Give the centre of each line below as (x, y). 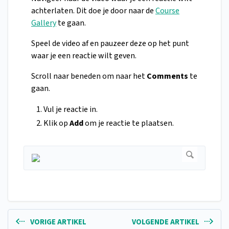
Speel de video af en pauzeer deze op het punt (110, 44)
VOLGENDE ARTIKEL (166, 222)
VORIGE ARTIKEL (57, 222)
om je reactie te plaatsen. (129, 123)
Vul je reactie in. (71, 110)
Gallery (44, 23)
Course (167, 11)
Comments (167, 76)
